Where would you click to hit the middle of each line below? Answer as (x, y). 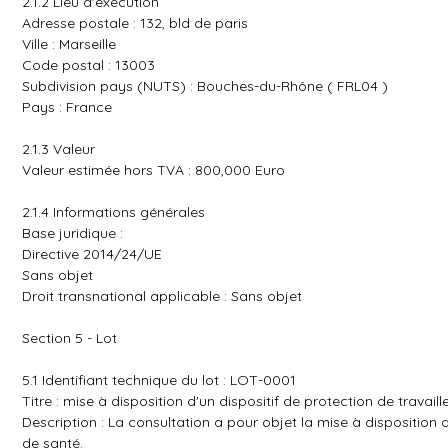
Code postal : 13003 (88, 65)
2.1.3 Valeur (58, 149)
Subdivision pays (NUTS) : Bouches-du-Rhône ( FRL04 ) (205, 86)
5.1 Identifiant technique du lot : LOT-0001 (159, 380)
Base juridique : (72, 233)
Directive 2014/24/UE (92, 254)
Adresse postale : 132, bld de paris (135, 23)
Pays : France (67, 107)
